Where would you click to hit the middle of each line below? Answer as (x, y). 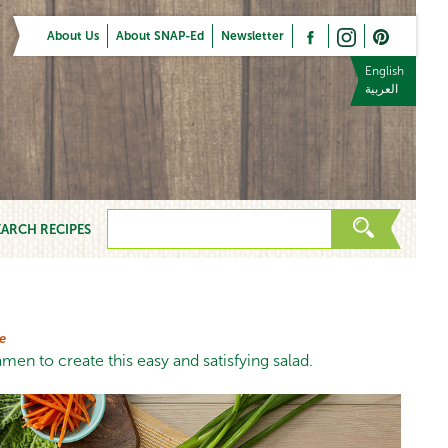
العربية (381, 89)
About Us (73, 36)
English (384, 71)
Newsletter (252, 36)
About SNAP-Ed (160, 36)
